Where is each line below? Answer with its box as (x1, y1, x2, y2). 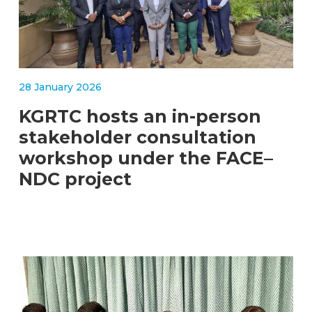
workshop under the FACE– (19, 148, 274, 169)
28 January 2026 (19, 81, 102, 94)
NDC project (19, 169, 132, 190)
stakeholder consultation (19, 127, 257, 148)
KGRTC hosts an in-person (19, 106, 262, 127)
